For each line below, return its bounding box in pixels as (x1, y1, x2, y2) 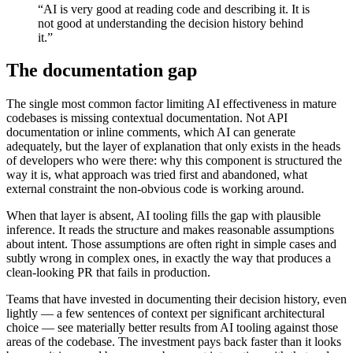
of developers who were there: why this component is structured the (6, 154, 342, 168)
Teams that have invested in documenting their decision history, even (6, 292, 347, 307)
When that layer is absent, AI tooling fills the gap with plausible (6, 209, 321, 223)
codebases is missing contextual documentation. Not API (6, 111, 288, 125)
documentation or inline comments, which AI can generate (6, 125, 295, 139)
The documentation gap (6, 60, 197, 81)
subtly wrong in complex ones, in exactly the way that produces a (6, 251, 331, 266)
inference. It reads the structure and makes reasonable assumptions (6, 223, 334, 237)
